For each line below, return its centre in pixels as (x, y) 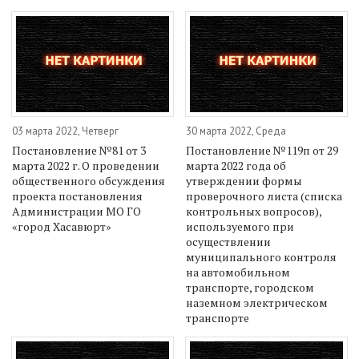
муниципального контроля (262, 257)
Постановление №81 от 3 (79, 151)
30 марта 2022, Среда (236, 131)
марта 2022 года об (236, 166)
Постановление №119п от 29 (262, 151)
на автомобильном (238, 272)
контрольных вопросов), (254, 212)
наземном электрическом (257, 303)
